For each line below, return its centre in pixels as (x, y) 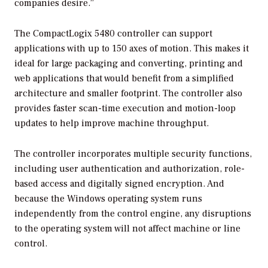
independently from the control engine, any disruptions (133, 213)
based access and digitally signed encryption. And (119, 183)
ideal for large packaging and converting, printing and (129, 63)
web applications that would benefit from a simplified (124, 78)
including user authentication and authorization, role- (130, 168)
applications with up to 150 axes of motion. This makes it (132, 48)
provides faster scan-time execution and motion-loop (125, 108)
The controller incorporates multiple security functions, (133, 153)
